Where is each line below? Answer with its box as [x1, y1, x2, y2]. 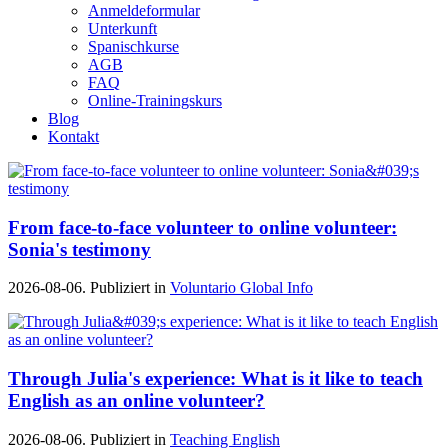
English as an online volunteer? [8, 390, 265, 412]
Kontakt [48, 128, 99, 145]
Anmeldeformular [88, 2, 200, 19]
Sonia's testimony [8, 238, 151, 260]
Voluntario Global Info [170, 279, 313, 297]
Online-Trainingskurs [88, 92, 222, 109]
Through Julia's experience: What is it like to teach [8, 368, 423, 390]
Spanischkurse [88, 38, 179, 55]
